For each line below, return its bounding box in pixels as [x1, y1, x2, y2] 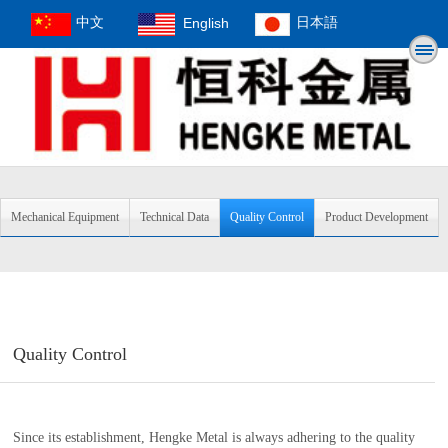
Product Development [325, 210, 428, 224]
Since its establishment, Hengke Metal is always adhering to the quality [13, 430, 416, 445]
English [182, 15, 229, 31]
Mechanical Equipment [11, 210, 119, 224]
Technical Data [140, 210, 209, 224]
